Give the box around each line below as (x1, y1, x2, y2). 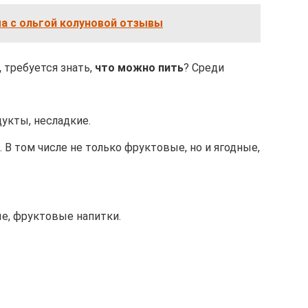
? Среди (184, 61, 224, 75)
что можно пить (95, 61, 184, 75)
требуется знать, (1, 61, 95, 75)
